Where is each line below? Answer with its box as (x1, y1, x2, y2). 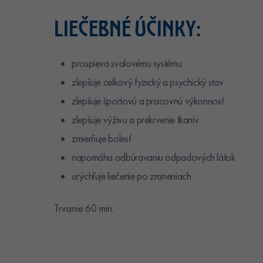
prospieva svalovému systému (72, 56, 182, 70)
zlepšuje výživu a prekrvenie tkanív (72, 113, 199, 126)
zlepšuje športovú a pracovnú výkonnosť (72, 94, 224, 107)
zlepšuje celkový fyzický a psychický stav (72, 75, 224, 89)
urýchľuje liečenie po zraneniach (72, 169, 191, 183)
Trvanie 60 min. (54, 201, 114, 215)
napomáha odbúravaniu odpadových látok (72, 150, 235, 164)
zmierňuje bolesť (72, 131, 131, 145)
